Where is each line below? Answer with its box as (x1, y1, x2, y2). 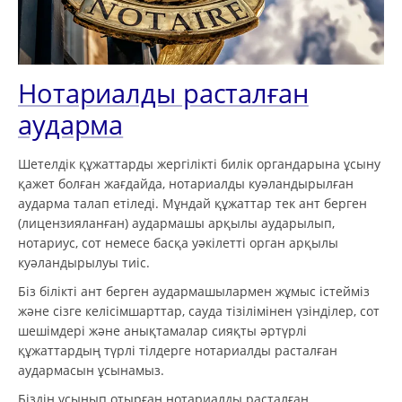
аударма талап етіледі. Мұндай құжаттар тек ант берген (18, 194, 367, 212)
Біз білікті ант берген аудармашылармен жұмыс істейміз (18, 282, 370, 300)
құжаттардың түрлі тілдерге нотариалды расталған (18, 341, 337, 359)
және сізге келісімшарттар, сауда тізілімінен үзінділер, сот (18, 301, 380, 319)
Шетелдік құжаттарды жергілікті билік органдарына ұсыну (18, 154, 380, 172)
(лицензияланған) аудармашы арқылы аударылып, (18, 214, 335, 232)
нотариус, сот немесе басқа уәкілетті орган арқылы (18, 233, 338, 251)
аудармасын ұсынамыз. (18, 361, 164, 379)
